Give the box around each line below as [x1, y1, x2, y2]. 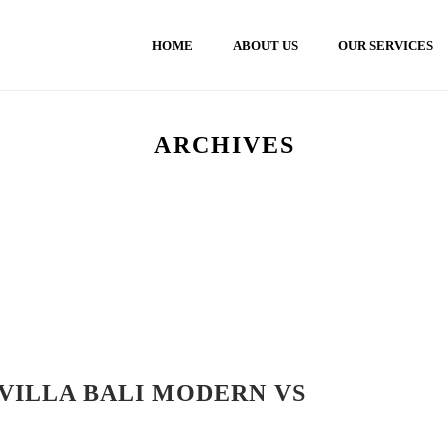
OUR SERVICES [338, 38, 433, 54]
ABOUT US [233, 38, 298, 54]
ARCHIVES [153, 132, 295, 158]
